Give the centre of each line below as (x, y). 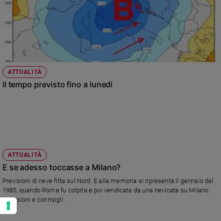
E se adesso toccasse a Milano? (61, 167)
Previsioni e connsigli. (33, 200)
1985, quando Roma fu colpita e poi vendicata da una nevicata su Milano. (106, 190)
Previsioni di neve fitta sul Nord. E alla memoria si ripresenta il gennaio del (108, 181)
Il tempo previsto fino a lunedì (57, 85)
